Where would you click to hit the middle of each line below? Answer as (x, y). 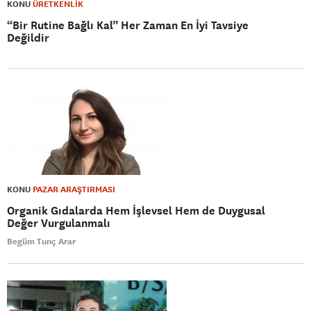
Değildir (28, 38)
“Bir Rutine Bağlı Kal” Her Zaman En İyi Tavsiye (128, 25)
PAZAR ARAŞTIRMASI (74, 190)
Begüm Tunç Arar (41, 242)
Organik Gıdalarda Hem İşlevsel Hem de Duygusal (136, 211)
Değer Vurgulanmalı (59, 223)
